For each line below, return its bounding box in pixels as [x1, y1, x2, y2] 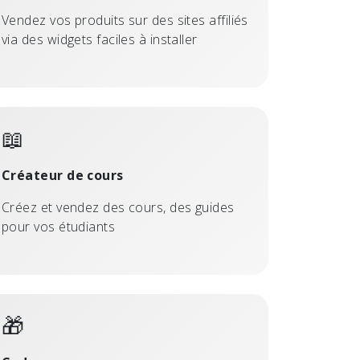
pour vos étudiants [2, 218, 116, 235]
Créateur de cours [2, 166, 124, 184]
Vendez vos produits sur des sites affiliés [2, 11, 248, 29]
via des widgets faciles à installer [2, 31, 198, 48]
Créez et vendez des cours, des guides [2, 198, 235, 216]
